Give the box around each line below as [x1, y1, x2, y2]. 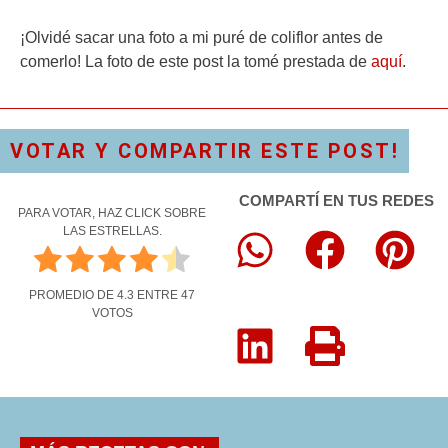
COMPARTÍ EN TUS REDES [238, 192, 434, 210]
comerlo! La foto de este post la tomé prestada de [20, 52, 371, 70]
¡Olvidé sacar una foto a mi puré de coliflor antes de [20, 28, 383, 46]
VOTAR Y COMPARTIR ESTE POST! [10, 139, 399, 164]
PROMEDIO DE [29, 288, 117, 303]
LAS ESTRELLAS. [62, 224, 162, 239]
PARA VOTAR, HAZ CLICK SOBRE [18, 206, 206, 221]
